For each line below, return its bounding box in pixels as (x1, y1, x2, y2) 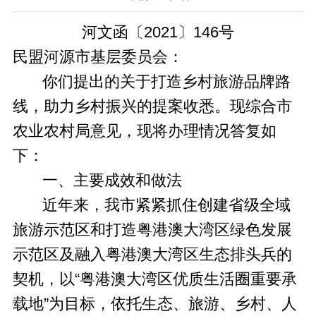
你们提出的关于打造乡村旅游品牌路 (12, 73, 291, 90)
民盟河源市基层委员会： (12, 48, 183, 66)
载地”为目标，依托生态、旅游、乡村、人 (12, 295, 297, 312)
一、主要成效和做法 (12, 171, 182, 189)
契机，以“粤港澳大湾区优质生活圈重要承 (12, 270, 297, 288)
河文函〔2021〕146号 (82, 23, 234, 41)
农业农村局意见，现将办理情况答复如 (12, 122, 276, 140)
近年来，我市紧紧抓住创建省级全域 (12, 196, 291, 214)
